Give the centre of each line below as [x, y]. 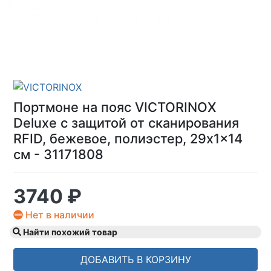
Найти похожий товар [69, 232]
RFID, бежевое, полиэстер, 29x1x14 [128, 138]
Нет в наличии [59, 214]
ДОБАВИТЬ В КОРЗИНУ [135, 259]
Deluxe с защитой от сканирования [126, 122]
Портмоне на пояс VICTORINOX [115, 107]
